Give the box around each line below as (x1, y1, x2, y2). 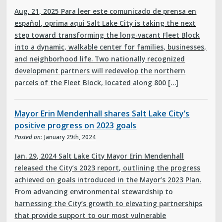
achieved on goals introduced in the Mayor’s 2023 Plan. (14, 174, 202, 184)
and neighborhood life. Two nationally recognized (14, 54, 185, 63)
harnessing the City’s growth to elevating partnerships (14, 198, 203, 208)
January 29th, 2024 (42, 133, 96, 141)
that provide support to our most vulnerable (14, 210, 166, 220)
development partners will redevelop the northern (14, 65, 186, 75)
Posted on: (14, 133, 43, 141)
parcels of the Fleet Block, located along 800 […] (14, 77, 179, 87)
